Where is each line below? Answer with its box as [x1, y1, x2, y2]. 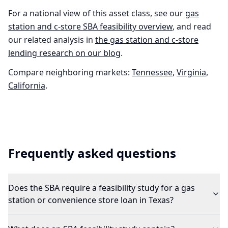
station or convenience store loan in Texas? [8, 194, 174, 206]
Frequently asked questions [8, 145, 176, 161]
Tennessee [132, 67, 173, 78]
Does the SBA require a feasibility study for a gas [8, 182, 195, 193]
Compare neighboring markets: [8, 67, 130, 78]
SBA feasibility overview [81, 21, 173, 32]
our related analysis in [8, 34, 93, 45]
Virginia [177, 67, 206, 78]
